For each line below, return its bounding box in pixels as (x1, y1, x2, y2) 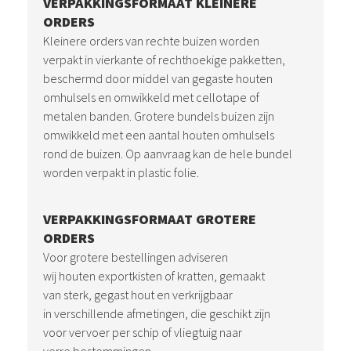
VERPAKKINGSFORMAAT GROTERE (43, 210, 256, 228)
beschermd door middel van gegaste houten (43, 71, 273, 86)
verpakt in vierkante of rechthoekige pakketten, (43, 52, 285, 67)
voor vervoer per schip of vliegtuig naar (43, 324, 242, 340)
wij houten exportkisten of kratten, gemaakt (43, 268, 265, 284)
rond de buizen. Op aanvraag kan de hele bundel (43, 146, 292, 161)
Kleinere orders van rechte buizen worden (43, 33, 259, 49)
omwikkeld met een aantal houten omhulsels (43, 127, 274, 143)
